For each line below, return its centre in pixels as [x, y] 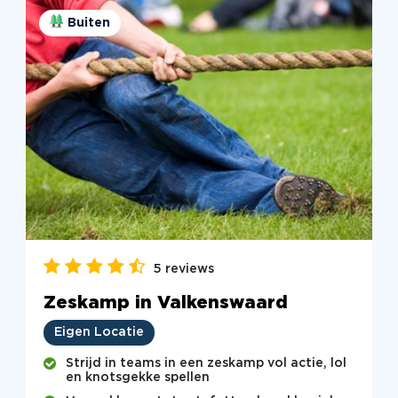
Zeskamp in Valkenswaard [165, 302]
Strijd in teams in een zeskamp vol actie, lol [206, 364]
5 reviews [183, 269]
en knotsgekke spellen [137, 378]
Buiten [88, 24]
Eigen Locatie [99, 333]
